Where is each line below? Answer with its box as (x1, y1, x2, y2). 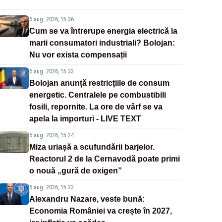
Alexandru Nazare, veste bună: (29, 195, 145, 204)
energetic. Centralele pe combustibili (29, 91, 166, 100)
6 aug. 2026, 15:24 (29, 132, 74, 139)
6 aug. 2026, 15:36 (29, 16, 74, 23)
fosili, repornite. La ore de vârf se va (29, 103, 163, 111)
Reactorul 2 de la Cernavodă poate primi (29, 155, 180, 164)
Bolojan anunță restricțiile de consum (29, 79, 169, 88)
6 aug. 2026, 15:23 (29, 184, 74, 191)
